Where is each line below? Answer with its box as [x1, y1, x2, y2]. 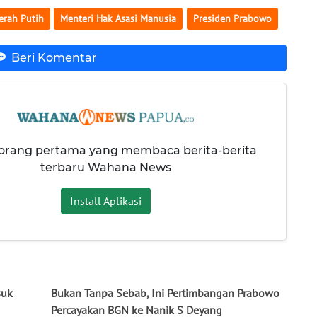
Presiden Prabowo [192, 11, 272, 25]
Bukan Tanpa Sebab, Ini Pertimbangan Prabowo [51, 286, 279, 301]
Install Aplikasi [69, 194, 142, 209]
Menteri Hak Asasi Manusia [60, 11, 177, 25]
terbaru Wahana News [40, 161, 171, 175]
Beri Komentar [11, 51, 97, 65]
